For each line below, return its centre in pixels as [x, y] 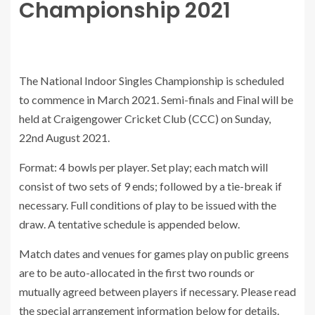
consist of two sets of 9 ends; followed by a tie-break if [150, 186]
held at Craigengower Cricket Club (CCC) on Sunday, [145, 118]
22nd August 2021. [64, 137]
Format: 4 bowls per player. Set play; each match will [143, 167]
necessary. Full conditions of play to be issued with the [148, 205]
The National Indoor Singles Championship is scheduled [152, 81]
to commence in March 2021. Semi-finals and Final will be [156, 99]
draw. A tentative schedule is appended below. [129, 224]
